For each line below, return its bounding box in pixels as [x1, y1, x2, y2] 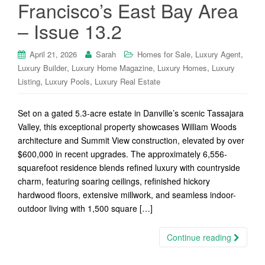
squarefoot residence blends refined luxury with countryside [18, 161, 240, 173]
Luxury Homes [157, 62, 207, 73]
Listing [18, 76, 40, 87]
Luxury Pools [45, 76, 90, 87]
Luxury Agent [195, 49, 241, 60]
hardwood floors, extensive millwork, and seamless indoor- [18, 189, 236, 201]
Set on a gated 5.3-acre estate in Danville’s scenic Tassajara [18, 107, 244, 119]
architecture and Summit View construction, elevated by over [18, 134, 244, 146]
